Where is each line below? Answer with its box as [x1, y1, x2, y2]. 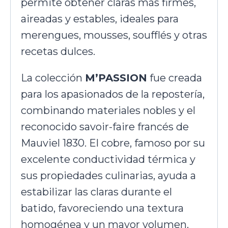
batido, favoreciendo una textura [21, 202, 184, 215]
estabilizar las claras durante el [21, 186, 172, 198]
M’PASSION [85, 72, 147, 84]
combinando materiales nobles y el [21, 104, 195, 117]
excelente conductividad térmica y [21, 153, 195, 166]
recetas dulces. [21, 45, 95, 58]
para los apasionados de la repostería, [21, 88, 205, 101]
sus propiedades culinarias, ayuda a [21, 169, 196, 182]
